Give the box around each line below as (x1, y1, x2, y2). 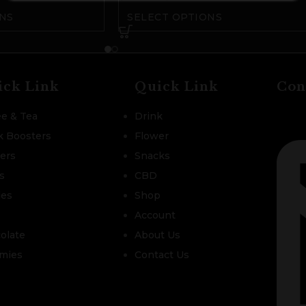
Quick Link (134, 79, 218, 94)
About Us (134, 228, 180, 241)
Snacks (134, 149, 170, 162)
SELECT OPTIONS (127, 10, 222, 23)
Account (134, 208, 176, 221)
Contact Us (134, 248, 189, 261)
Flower (134, 129, 169, 142)
